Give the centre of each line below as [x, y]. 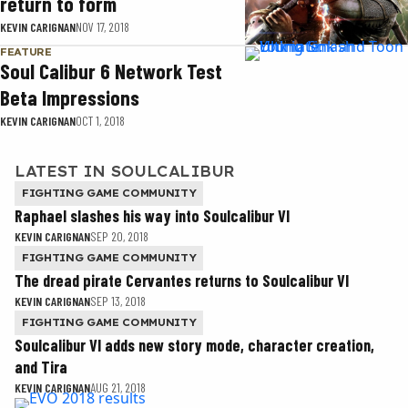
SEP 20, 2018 [119, 236]
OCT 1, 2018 [100, 120]
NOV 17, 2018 [102, 26]
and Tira [41, 367]
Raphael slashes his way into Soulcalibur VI [152, 215]
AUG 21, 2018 [118, 387]
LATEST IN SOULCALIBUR [125, 171]
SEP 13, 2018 [118, 301]
